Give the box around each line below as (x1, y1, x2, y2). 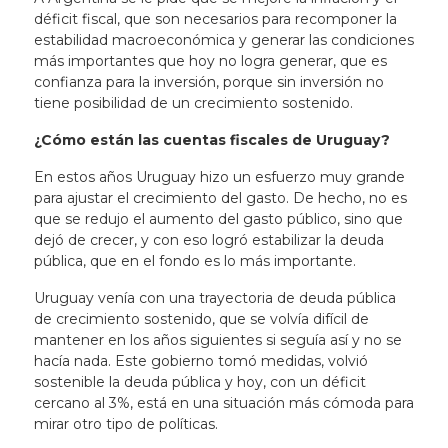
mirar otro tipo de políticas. (33, 415, 222, 433)
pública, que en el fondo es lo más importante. (33, 252, 360, 270)
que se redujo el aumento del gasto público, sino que (33, 210, 403, 228)
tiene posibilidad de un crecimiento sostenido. (33, 94, 357, 112)
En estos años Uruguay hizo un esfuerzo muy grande (33, 168, 405, 186)
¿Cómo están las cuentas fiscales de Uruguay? (33, 131, 390, 149)
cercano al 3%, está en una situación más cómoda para (33, 394, 414, 412)
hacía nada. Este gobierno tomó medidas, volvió (33, 352, 368, 370)
